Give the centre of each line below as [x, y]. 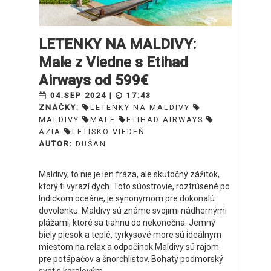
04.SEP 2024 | [81, 95]
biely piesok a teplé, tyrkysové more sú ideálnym [130, 235]
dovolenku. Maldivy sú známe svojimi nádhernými [133, 211]
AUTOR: [57, 144]
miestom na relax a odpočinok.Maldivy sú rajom [129, 247]
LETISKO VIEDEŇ [109, 132]
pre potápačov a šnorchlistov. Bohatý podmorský [131, 259]
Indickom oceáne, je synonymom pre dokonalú [127, 198]
